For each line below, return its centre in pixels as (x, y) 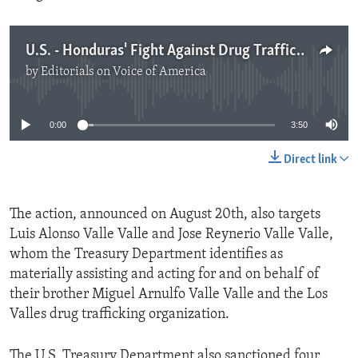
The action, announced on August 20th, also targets (165, 215)
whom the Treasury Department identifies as (146, 255)
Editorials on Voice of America (123, 72)
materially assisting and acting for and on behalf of (165, 275)
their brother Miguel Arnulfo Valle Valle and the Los (169, 295)
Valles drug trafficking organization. (119, 315)
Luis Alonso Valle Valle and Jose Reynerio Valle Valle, (171, 235)
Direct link (310, 160)
